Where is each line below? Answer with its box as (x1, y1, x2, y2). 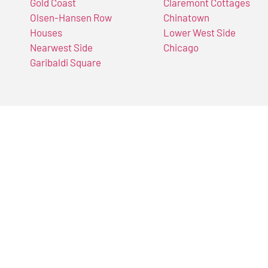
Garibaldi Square (30, 56, 101, 68)
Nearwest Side (30, 41, 93, 53)
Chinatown (163, 11, 209, 23)
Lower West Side (163, 26, 236, 38)
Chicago (163, 41, 199, 53)
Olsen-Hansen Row (30, 11, 112, 23)
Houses (30, 26, 62, 38)
